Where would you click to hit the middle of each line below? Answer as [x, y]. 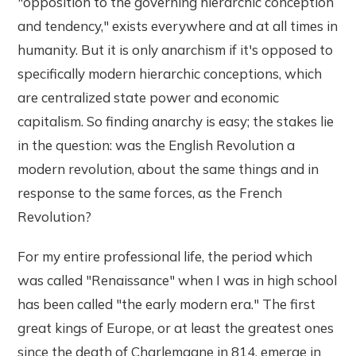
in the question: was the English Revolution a [157, 145]
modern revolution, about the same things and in [168, 169]
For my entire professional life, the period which [165, 257]
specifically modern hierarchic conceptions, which [170, 74]
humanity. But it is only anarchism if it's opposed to [176, 50]
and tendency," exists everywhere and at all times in [178, 26]
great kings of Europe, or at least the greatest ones [176, 328]
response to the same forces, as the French [150, 193]
